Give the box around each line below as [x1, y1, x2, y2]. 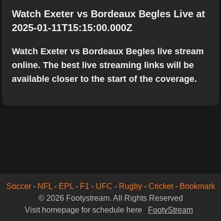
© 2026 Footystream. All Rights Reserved [38, 194, 183, 202]
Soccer [6, 182, 31, 190]
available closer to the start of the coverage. [12, 74, 197, 84]
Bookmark [179, 182, 215, 190]
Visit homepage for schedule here [24, 206, 144, 214]
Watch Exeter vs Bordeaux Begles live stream [12, 46, 204, 56]
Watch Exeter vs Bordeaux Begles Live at [12, 8, 205, 19]
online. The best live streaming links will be [12, 60, 194, 70]
